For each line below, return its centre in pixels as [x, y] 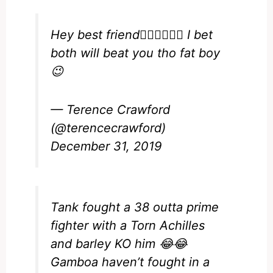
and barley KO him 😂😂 [119, 243]
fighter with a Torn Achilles [128, 225]
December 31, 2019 [107, 146]
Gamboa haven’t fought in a [130, 262]
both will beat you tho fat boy [136, 53]
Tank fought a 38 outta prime [135, 207]
